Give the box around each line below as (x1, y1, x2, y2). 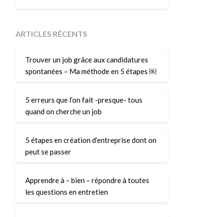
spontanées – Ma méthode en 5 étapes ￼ (25, 66, 156, 76)
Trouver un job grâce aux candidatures (25, 55, 148, 64)
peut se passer (25, 147, 71, 156)
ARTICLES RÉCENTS (15, 29, 87, 38)
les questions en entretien (25, 187, 108, 196)
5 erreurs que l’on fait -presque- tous (25, 95, 142, 104)
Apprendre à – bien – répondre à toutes (25, 175, 149, 185)
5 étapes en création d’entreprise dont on (25, 135, 156, 144)
